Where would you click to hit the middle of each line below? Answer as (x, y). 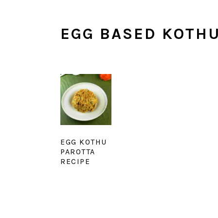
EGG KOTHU (84, 142)
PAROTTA (78, 151)
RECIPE (75, 161)
